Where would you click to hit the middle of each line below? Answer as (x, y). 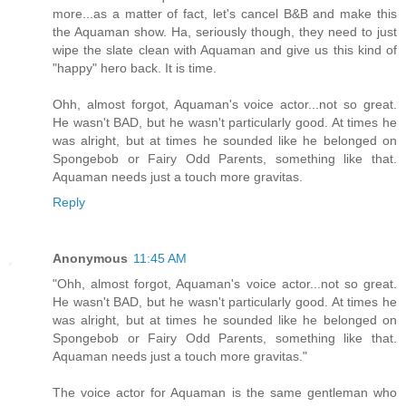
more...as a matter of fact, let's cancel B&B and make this (225, 14)
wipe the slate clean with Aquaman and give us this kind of (225, 50)
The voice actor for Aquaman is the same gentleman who (225, 393)
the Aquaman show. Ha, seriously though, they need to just (225, 32)
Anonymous (90, 259)
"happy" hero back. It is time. (135, 68)
